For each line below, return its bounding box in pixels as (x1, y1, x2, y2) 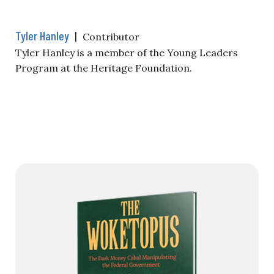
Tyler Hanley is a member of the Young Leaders (15, 46, 238, 59)
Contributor (83, 30, 139, 43)
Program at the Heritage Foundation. (15, 61, 192, 74)
